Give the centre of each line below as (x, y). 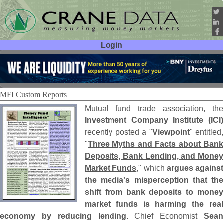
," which (152, 168)
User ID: (35, 59)
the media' (105, 180)
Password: (31, 74)
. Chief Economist (165, 216)
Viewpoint (171, 132)
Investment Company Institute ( (148, 120)
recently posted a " (118, 132)
